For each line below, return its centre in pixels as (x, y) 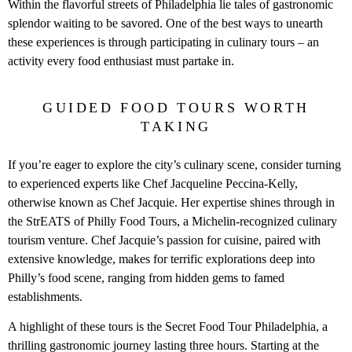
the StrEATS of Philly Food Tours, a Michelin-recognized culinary (172, 221)
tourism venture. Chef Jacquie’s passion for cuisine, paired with (164, 240)
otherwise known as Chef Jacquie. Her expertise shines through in (171, 202)
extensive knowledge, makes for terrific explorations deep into (161, 258)
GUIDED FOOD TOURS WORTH (176, 107)
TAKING (176, 126)
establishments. (45, 296)
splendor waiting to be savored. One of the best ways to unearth (165, 23)
